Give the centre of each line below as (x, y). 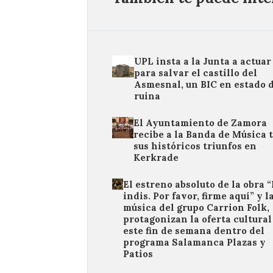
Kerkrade (156, 157)
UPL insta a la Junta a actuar (203, 61)
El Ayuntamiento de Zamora (200, 122)
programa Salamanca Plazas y (195, 242)
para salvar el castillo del (196, 73)
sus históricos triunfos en (195, 146)
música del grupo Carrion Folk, (197, 207)
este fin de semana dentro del (194, 230)
